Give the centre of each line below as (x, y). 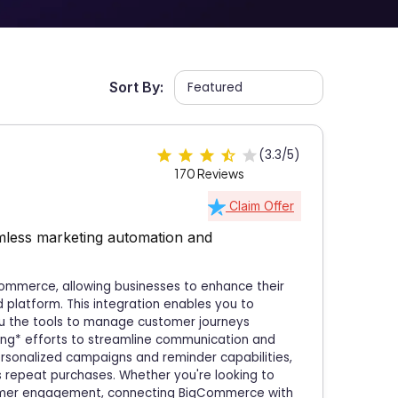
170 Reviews (209, 174)
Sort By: (137, 87)
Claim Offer (260, 206)
